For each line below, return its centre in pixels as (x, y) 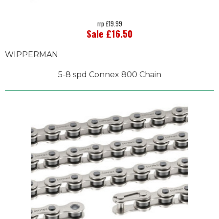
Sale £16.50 (109, 34)
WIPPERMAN (32, 55)
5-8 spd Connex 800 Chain (109, 75)
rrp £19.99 (109, 24)
